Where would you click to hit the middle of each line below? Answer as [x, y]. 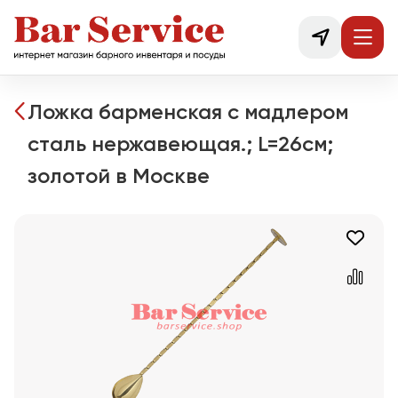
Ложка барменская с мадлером [188, 113]
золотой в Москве [119, 177]
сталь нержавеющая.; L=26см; [180, 145]
